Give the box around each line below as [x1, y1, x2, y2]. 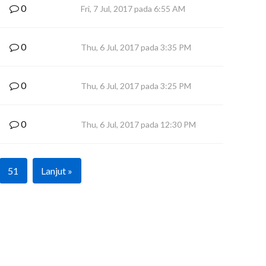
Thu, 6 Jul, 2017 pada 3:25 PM [81, 81, 191, 91]
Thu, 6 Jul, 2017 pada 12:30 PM [81, 119, 196, 129]
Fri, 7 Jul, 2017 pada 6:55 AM [81, 4, 185, 14]
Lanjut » [40, 165, 72, 176]
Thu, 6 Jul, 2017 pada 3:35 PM [81, 42, 191, 52]
